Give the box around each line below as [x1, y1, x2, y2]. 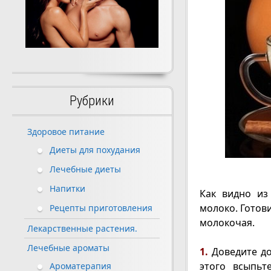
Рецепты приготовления [50, 202, 152, 214]
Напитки [50, 183, 85, 195]
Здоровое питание [27, 126, 105, 138]
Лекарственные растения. [27, 223, 137, 235]
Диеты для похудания [50, 144, 140, 156]
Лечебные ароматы [27, 242, 109, 254]
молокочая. [199, 216, 255, 229]
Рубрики [69, 93, 114, 109]
